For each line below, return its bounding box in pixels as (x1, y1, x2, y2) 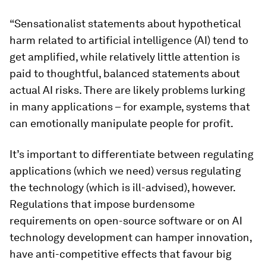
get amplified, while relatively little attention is (9, 50, 240, 63)
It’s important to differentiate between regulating (9, 148, 254, 160)
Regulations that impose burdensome (9, 198, 195, 210)
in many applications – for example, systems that (9, 100, 250, 113)
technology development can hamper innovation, (9, 231, 252, 243)
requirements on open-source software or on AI (9, 214, 242, 227)
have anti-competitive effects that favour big (9, 248, 232, 260)
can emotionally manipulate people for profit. (9, 117, 233, 129)
